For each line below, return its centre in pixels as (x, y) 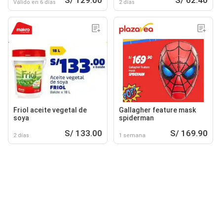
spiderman (136, 118)
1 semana (132, 135)
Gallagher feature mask (157, 110)
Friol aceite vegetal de (50, 110)
